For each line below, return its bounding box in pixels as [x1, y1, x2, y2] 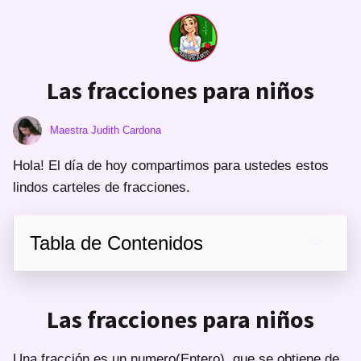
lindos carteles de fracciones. [13, 179, 190, 195]
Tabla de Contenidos [30, 231, 203, 254]
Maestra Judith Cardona [50, 123, 161, 136]
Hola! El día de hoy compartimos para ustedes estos [13, 157, 329, 173]
